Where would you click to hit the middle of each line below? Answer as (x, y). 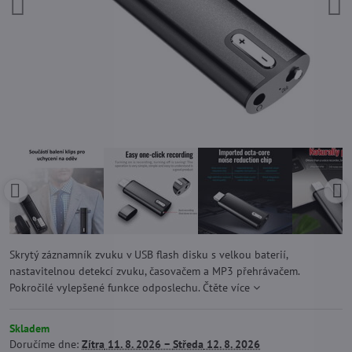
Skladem (29, 328)
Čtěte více (226, 288)
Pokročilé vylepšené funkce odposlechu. (106, 288)
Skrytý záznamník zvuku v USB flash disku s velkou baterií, (148, 255)
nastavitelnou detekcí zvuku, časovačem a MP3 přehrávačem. (154, 271)
